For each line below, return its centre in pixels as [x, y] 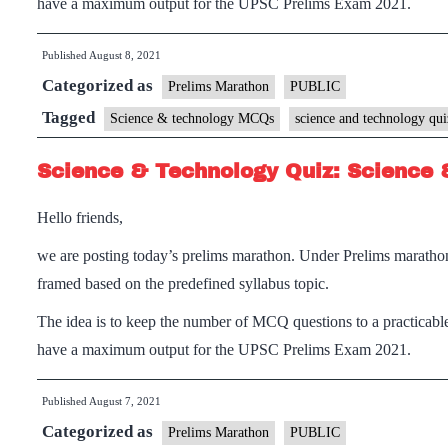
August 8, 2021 [125, 55]
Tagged [70, 117]
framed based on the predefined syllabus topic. [183, 283]
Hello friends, [80, 217]
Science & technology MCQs [192, 118]
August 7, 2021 [125, 401]
